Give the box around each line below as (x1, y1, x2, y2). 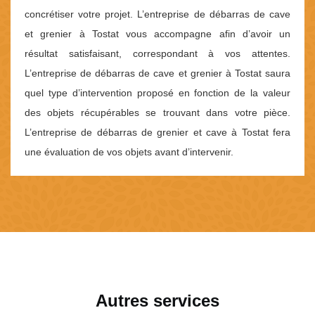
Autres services (96, 291, 219, 311)
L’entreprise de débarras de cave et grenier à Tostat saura (25, 67, 290, 79)
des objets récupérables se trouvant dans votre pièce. (25, 107, 290, 119)
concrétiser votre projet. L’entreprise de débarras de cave (25, 8, 290, 20)
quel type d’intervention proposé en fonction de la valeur (25, 87, 290, 99)
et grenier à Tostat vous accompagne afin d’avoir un (25, 28, 290, 40)
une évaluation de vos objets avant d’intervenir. (25, 146, 233, 158)
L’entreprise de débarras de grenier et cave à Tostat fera (25, 127, 290, 139)
